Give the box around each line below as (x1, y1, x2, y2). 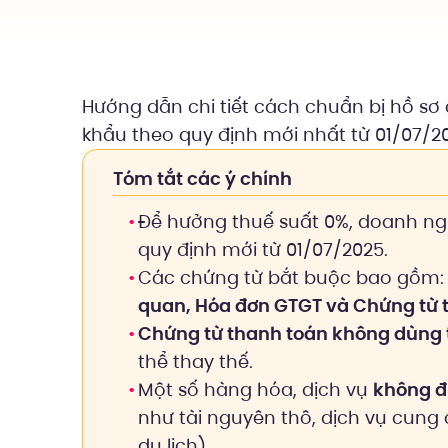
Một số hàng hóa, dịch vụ (138, 377, 373, 402)
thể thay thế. (138, 349, 253, 374)
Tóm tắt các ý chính (113, 166, 292, 191)
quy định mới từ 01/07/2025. (138, 237, 388, 262)
